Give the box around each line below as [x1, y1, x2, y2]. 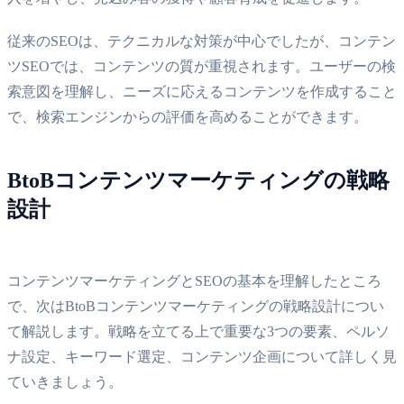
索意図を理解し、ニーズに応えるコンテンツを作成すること [7, 83, 397, 99]
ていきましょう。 [7, 373, 123, 390]
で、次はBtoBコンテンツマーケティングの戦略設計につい [7, 298, 384, 314]
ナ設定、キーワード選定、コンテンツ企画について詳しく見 [7, 348, 397, 364]
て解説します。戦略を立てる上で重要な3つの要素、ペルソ [7, 323, 390, 339]
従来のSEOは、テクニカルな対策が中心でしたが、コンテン [7, 32, 396, 49]
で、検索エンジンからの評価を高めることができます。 [7, 108, 368, 124]
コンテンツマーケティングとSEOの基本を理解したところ [7, 272, 381, 289]
